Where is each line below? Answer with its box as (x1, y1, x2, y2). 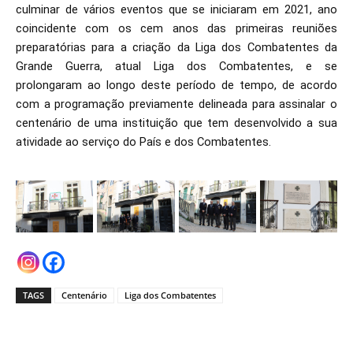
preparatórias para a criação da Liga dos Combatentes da (16, 40, 337, 54)
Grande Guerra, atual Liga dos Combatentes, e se (16, 59, 337, 73)
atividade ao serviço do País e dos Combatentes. (16, 135, 271, 149)
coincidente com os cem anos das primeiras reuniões (16, 21, 337, 35)
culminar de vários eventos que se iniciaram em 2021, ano (16, 2, 337, 17)
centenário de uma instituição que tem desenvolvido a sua (16, 116, 337, 130)
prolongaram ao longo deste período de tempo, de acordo (16, 78, 337, 92)
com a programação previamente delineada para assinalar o (16, 97, 337, 111)
